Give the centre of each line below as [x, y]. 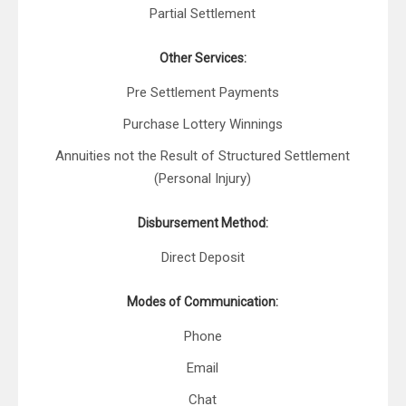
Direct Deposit [203, 258]
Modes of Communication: [203, 302]
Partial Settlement [203, 14]
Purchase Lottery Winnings [203, 125]
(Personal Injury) [203, 179]
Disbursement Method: [203, 223]
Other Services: [203, 58]
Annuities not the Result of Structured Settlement [203, 156]
